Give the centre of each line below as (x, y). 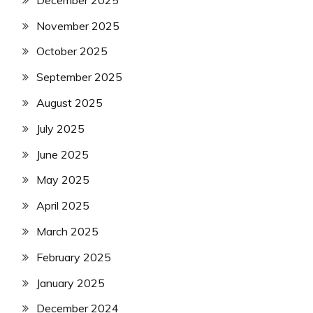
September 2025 (79, 77)
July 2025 (60, 128)
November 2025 (78, 26)
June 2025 (63, 154)
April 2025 (63, 206)
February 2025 (74, 257)
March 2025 (67, 231)
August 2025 (70, 103)
